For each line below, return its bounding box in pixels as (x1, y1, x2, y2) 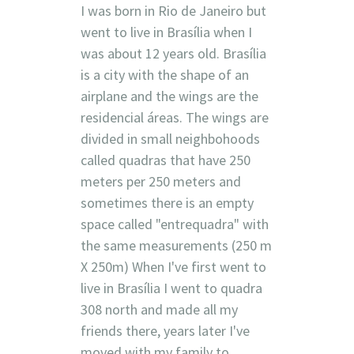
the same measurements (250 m (80, 235, 272, 254)
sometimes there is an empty (80, 193, 254, 212)
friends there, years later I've (80, 321, 250, 340)
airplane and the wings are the (80, 86, 258, 105)
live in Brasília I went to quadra (80, 278, 262, 297)
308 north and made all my (80, 299, 238, 318)
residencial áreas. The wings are (80, 107, 269, 126)
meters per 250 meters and (80, 171, 241, 190)
